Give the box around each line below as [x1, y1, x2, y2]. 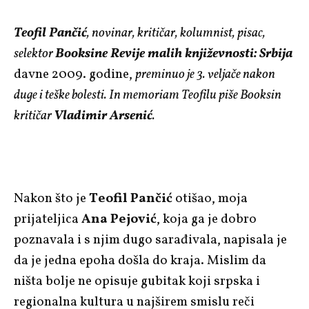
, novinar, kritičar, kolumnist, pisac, [87, 23, 266, 42]
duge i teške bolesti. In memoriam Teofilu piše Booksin [14, 86, 281, 104]
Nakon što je [14, 189, 86, 208]
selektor [14, 44, 55, 63]
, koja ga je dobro [157, 210, 257, 228]
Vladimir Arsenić [54, 106, 152, 125]
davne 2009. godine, [14, 65, 135, 83]
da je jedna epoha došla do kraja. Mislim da [14, 251, 266, 270]
